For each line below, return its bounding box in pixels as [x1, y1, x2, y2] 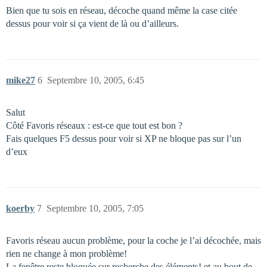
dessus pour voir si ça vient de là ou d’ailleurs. [6, 18, 179, 29]
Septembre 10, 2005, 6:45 [47, 75, 144, 85]
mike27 [6, 75, 35, 85]
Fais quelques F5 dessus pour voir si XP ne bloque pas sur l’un [6, 133, 241, 144]
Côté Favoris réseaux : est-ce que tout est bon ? [6, 120, 182, 131]
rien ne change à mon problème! [6, 249, 127, 259]
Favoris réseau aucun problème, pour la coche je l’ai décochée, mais [6, 235, 261, 246]
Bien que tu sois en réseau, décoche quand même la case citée [6, 5, 237, 15]
